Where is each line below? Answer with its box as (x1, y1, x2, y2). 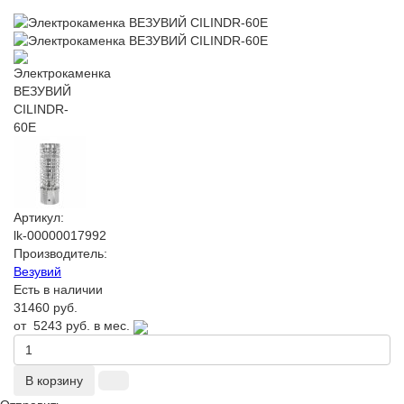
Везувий (14, 264, 61, 280)
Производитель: (14, 246, 107, 262)
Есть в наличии (14, 282, 103, 298)
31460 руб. (14, 300, 78, 316)
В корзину (25, 373, 83, 389)
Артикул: (14, 210, 64, 225)
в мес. (90, 318, 133, 334)
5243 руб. (33, 318, 90, 334)
